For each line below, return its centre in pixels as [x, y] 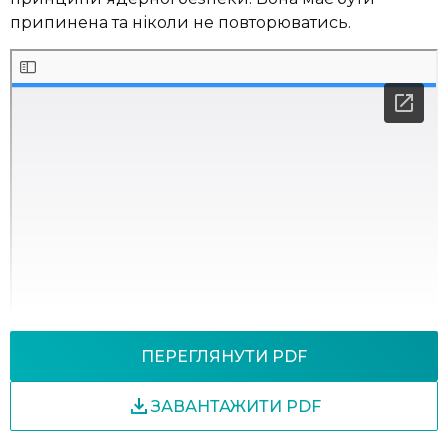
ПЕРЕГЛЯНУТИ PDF [224, 356]
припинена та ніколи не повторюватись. [180, 23]
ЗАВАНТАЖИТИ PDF [236, 406]
